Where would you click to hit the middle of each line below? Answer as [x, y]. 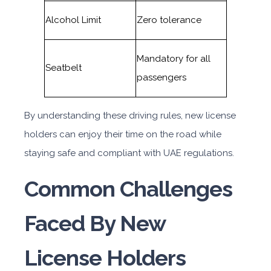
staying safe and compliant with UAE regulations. [129, 153]
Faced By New [95, 223]
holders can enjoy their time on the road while [123, 134]
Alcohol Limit [73, 20]
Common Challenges [128, 189]
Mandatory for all [174, 59]
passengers [162, 77]
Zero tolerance [169, 20]
